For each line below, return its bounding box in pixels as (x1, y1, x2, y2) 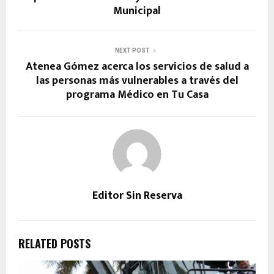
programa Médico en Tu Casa (65, 85, 209, 104)
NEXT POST (114, 46, 150, 54)
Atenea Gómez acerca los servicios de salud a (25, 57, 249, 76)
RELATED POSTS (18, 235, 91, 251)
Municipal (113, 1, 161, 20)
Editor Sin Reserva (92, 186, 182, 205)
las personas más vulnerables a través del (35, 71, 239, 90)
